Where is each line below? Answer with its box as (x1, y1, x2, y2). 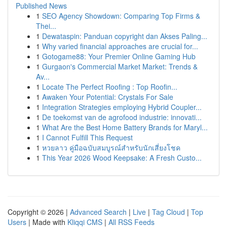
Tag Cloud (152, 207, 185, 217)
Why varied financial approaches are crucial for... (42, 41, 198, 51)
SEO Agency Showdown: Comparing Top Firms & (42, 11, 200, 21)
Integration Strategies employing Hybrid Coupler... (42, 102, 202, 112)
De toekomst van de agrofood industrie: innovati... (42, 112, 202, 122)
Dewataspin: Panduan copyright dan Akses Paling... (42, 31, 207, 41)
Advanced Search (70, 207, 127, 217)
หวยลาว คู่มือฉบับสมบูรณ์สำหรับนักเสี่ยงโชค (42, 142, 180, 153)
